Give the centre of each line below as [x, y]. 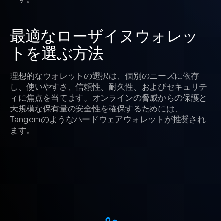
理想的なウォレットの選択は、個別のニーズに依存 [105, 75]
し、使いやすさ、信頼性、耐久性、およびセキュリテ [109, 86]
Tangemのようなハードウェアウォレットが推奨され [108, 118]
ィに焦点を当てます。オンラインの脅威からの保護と [109, 96]
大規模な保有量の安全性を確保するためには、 [96, 107]
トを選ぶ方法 [57, 53]
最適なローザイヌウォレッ [104, 36]
